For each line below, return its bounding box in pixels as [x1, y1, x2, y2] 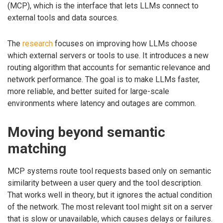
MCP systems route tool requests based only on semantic [7, 166, 211, 176]
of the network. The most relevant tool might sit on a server [7, 202, 213, 212]
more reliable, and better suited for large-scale [7, 87, 169, 97]
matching [7, 140, 66, 157]
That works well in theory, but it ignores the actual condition [7, 190, 212, 200]
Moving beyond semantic [7, 124, 165, 141]
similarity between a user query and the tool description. [7, 178, 202, 188]
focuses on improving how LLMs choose [53, 39, 197, 49]
